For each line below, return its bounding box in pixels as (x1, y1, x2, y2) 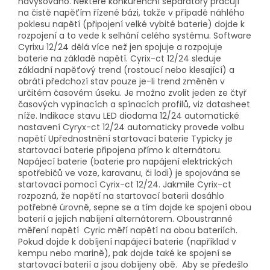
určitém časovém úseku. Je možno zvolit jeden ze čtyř (18, 87, 246, 99)
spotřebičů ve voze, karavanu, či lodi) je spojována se (18, 167, 240, 180)
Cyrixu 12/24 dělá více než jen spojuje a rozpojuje (18, 41, 222, 54)
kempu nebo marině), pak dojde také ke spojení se (18, 247, 231, 260)
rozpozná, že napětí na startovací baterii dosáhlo (18, 190, 224, 202)
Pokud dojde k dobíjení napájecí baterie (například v (18, 236, 236, 248)
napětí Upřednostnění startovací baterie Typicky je (18, 133, 233, 145)
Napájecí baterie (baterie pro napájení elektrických (18, 155, 233, 168)
